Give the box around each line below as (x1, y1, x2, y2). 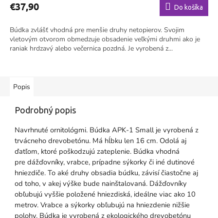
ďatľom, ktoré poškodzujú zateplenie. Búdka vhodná (15, 146, 180, 156)
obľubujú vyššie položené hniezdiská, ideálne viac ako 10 (15, 189, 196, 199)
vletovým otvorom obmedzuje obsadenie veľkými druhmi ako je (10, 34, 200, 44)
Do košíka (174, 3, 203, 11)
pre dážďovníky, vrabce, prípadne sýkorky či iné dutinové (15, 157, 195, 167)
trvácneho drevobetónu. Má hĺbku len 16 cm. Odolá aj (15, 135, 186, 145)
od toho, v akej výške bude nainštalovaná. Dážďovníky (15, 178, 187, 188)
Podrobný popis (15, 105, 76, 115)
